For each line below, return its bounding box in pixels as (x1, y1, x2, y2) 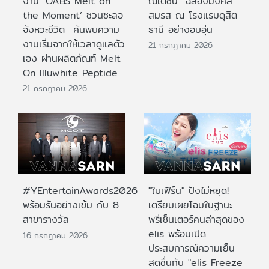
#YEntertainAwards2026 (23, 183, 138, 199)
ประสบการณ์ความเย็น (148, 241, 235, 256)
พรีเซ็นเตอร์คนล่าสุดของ (148, 212, 244, 228)
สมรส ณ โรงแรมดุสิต (148, 7, 237, 23)
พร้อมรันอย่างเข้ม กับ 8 (23, 198, 119, 213)
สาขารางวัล (23, 212, 69, 228)
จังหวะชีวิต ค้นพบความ (23, 22, 119, 37)
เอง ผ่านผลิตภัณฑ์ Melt (23, 50, 121, 66)
